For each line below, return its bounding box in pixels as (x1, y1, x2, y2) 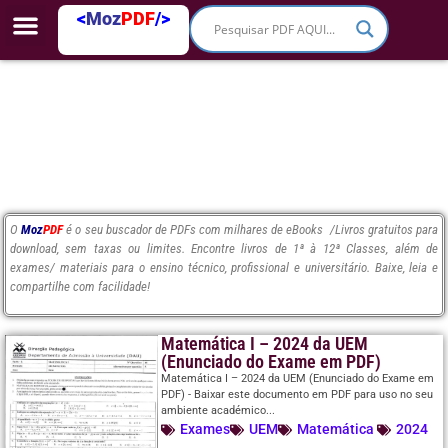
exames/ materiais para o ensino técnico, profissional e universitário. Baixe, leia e (10, 260, 438, 275)
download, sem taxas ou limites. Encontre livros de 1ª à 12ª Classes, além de (10, 241, 438, 256)
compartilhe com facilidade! (10, 279, 150, 294)
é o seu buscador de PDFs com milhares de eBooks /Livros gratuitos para (66, 222, 439, 237)
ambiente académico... (161, 404, 276, 418)
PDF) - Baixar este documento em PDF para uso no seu (161, 388, 434, 402)
